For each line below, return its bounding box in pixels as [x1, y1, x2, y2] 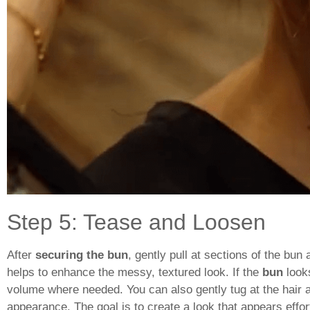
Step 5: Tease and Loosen [7, 210, 266, 235]
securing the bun [35, 248, 128, 262]
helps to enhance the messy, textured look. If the [7, 266, 262, 280]
